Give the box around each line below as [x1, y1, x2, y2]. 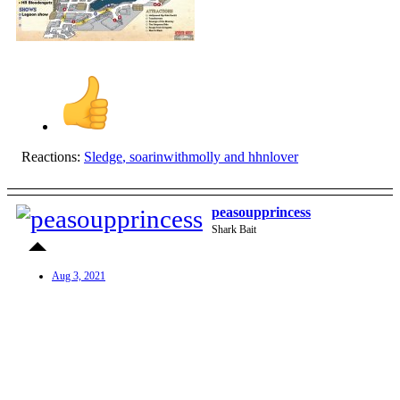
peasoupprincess [212, 204, 311, 221]
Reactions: [21, 149, 80, 165]
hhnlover [248, 149, 298, 165]
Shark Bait [212, 223, 256, 237]
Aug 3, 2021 [52, 270, 105, 283]
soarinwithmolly [129, 149, 221, 165]
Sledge [84, 149, 122, 165]
